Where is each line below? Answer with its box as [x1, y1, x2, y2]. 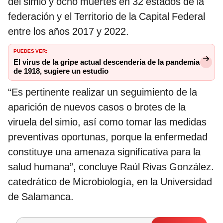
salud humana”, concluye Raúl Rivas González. [8, 161, 214, 173]
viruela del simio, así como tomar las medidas [8, 116, 207, 128]
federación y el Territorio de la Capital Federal [8, 10, 205, 23]
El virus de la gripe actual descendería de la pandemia [13, 58, 200, 67]
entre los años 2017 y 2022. [8, 25, 129, 38]
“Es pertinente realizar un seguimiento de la [8, 86, 197, 99]
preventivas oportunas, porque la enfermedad [8, 131, 208, 143]
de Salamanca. [8, 191, 74, 203]
